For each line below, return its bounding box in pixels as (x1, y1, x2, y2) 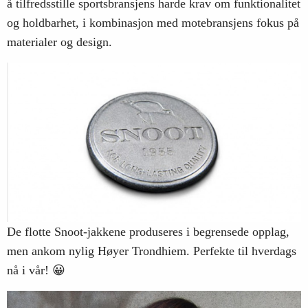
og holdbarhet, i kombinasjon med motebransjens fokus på (7, 15, 299, 30)
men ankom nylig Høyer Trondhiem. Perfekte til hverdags (7, 244, 296, 258)
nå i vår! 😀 (7, 263, 65, 278)
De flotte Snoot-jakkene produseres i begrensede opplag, (7, 225, 289, 239)
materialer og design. (7, 34, 112, 49)
